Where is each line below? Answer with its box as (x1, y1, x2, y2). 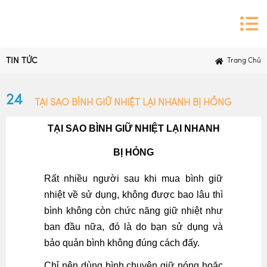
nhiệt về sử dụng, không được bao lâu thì (44, 190, 223, 200)
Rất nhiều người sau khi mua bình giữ (44, 173, 223, 184)
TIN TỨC (6, 57, 37, 65)
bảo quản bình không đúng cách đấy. (44, 238, 200, 248)
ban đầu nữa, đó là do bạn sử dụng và (44, 222, 223, 232)
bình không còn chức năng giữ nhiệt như (44, 206, 223, 216)
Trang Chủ (227, 57, 261, 64)
